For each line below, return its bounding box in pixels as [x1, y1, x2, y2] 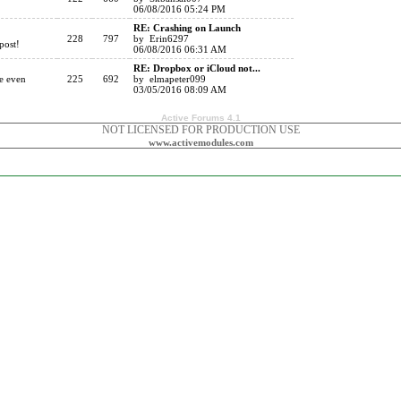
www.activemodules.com [148, 137, 253, 148]
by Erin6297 [133, 33, 189, 44]
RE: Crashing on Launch [133, 22, 241, 33]
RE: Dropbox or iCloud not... [133, 63, 260, 73]
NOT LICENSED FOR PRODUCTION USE [101, 124, 300, 136]
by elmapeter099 [133, 73, 206, 84]
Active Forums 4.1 [160, 113, 241, 123]
